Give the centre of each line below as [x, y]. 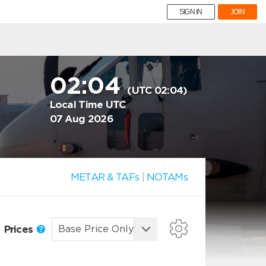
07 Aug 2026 [81, 119]
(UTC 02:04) [157, 90]
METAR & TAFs [105, 177]
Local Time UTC [88, 104]
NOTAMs [167, 177]
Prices [20, 229]
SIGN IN [191, 12]
